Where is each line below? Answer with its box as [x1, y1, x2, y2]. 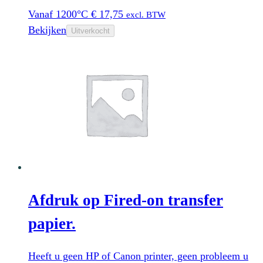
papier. [28, 214, 76, 232]
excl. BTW [126, 10, 166, 20]
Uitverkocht [71, 26, 110, 36]
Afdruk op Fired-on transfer [28, 191, 223, 209]
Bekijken [28, 24, 66, 36]
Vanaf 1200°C [28, 8, 88, 21]
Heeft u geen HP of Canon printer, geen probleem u [28, 249, 248, 262]
